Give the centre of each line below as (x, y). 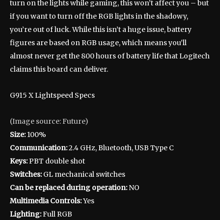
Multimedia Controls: (46, 201)
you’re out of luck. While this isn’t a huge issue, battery (101, 30)
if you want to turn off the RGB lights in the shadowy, (99, 16)
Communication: (39, 148)
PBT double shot (57, 161)
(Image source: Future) (49, 122)
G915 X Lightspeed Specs (52, 96)
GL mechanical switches (83, 175)
